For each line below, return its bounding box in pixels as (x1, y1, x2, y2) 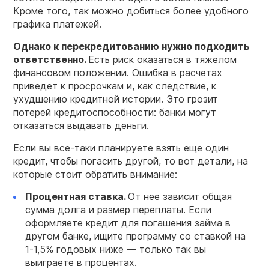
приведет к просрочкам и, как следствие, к (13, 79, 216, 92)
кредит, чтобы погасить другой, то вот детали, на (13, 154, 248, 167)
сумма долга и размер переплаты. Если (25, 203, 211, 216)
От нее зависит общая (128, 190, 232, 202)
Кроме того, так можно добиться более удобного (13, 4, 249, 17)
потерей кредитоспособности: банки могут (13, 106, 216, 118)
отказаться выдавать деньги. (13, 119, 149, 131)
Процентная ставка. (25, 190, 128, 202)
